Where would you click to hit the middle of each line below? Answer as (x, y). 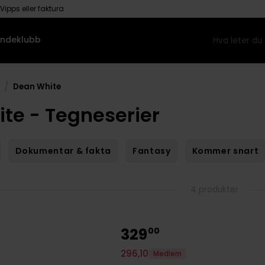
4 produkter (214, 190)
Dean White (37, 86)
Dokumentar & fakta (63, 151)
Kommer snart (225, 151)
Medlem (168, 253)
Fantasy (152, 151)
